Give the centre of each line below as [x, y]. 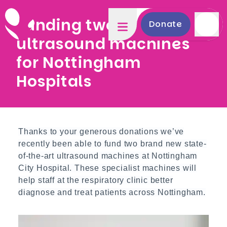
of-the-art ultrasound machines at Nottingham [108, 156]
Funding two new [85, 25]
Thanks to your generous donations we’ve [101, 131]
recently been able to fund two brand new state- [112, 144]
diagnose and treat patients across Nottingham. [112, 192]
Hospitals [54, 82]
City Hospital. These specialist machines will [107, 168]
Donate [166, 24]
